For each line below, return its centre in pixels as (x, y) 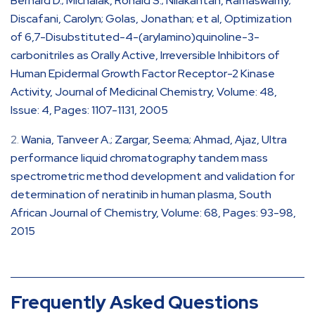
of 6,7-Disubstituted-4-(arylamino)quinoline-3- (135, 37)
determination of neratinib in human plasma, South (141, 194)
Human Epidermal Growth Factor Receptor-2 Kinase (143, 73)
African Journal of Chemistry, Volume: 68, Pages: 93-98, (153, 212)
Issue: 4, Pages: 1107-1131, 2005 (89, 110)
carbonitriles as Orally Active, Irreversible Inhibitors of (145, 55)
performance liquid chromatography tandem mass (139, 157)
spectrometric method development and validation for (153, 176)
